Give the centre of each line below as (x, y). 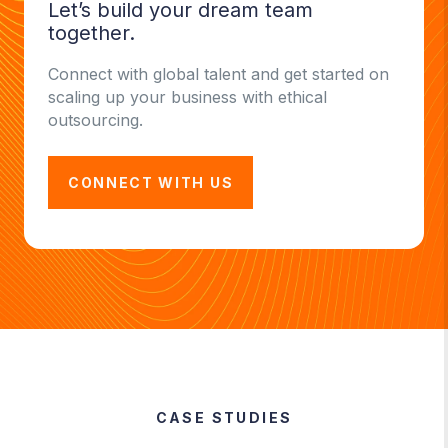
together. (91, 32)
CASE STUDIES (224, 417)
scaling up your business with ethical (187, 96)
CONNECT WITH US (151, 182)
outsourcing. (95, 119)
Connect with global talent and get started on (218, 73)
